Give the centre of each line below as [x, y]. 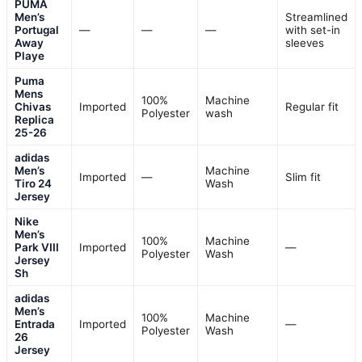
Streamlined [316, 17]
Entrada [35, 324]
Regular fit [312, 106]
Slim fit [303, 177]
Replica [34, 119]
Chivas [33, 106]
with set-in [313, 29]
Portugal [37, 29]
